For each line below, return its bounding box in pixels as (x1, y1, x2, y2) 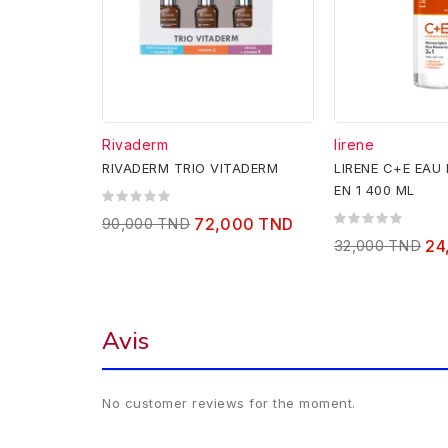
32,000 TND (334, 236, 421, 256)
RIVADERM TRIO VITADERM (102, 160, 278, 177)
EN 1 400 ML (334, 182, 415, 199)
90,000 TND (102, 214, 190, 234)
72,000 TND (194, 214, 294, 235)
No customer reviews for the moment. (102, 395, 356, 412)
